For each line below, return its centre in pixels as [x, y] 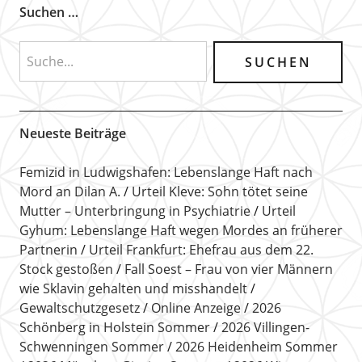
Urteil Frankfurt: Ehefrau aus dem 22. [201, 249]
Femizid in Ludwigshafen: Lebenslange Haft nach [166, 172]
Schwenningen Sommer [91, 346]
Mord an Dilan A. [69, 191]
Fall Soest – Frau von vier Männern [228, 269]
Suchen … [48, 12]
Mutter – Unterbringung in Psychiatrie [135, 210]
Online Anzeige [196, 307]
